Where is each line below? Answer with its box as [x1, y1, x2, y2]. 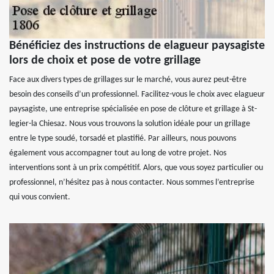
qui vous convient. [9, 192, 70, 202]
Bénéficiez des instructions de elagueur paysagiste [9, 39, 265, 52]
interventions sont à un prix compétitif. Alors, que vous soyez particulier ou [9, 163, 263, 172]
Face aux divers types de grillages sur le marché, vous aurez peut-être [9, 75, 246, 84]
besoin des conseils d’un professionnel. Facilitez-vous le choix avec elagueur [9, 89, 265, 99]
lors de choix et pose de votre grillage [9, 54, 201, 67]
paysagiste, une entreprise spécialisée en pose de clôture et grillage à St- [9, 104, 257, 114]
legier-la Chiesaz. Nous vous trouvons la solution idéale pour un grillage [9, 119, 250, 128]
